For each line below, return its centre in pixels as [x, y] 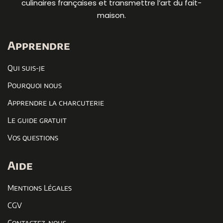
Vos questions [33, 137]
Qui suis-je [26, 68]
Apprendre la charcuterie [56, 103]
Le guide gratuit [37, 120]
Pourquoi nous [35, 85]
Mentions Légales [40, 188]
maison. [111, 15]
